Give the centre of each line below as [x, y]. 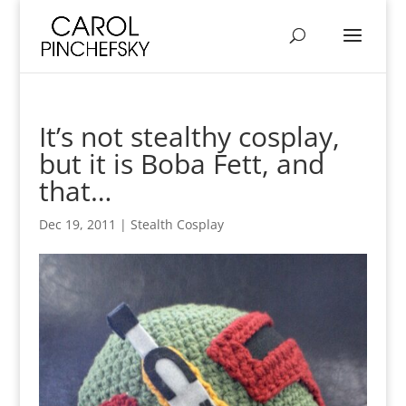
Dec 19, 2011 [77, 224]
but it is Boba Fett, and [181, 164]
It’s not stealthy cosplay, [189, 136]
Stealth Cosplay [177, 224]
